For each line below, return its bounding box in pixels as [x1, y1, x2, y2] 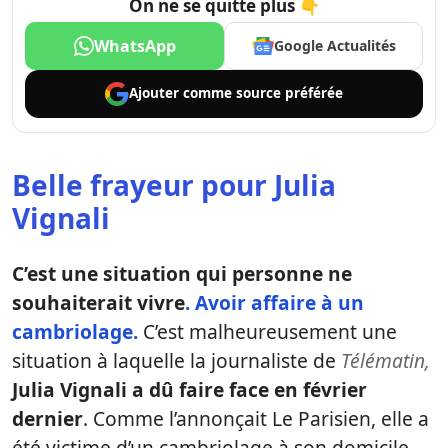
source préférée [236, 84, 343, 103]
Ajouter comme [129, 84, 236, 103]
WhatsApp [93, 34, 176, 57]
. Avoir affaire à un [185, 288, 364, 316]
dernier [12, 404, 83, 432]
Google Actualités [273, 36, 396, 56]
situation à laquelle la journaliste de [12, 346, 341, 374]
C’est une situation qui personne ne [12, 259, 352, 287]
